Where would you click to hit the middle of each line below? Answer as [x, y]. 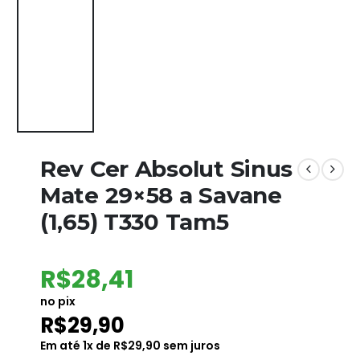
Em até [61, 346]
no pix [58, 302]
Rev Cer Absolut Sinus [167, 169]
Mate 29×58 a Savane [161, 196]
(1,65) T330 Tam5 [135, 222]
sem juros [190, 346]
